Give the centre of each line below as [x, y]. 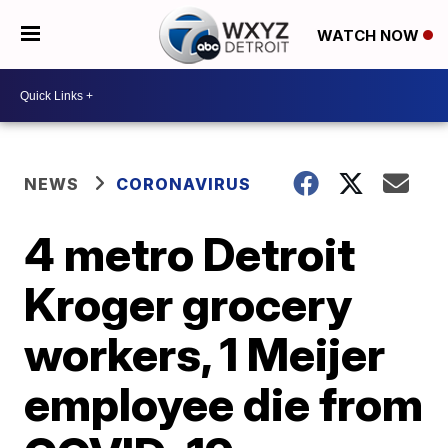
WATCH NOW [369, 35]
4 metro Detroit [190, 254]
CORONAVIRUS [184, 184]
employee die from [224, 404]
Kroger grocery [188, 304]
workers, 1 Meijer [205, 354]
